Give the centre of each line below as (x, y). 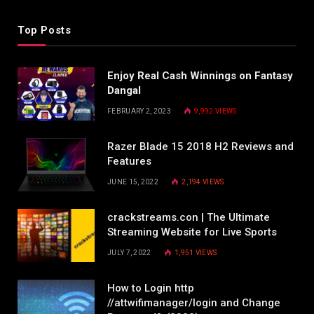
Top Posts (45, 30)
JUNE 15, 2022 (133, 182)
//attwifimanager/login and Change (194, 303)
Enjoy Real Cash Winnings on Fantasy (200, 76)
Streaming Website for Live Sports (192, 232)
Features (129, 162)
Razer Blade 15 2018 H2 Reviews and (200, 147)
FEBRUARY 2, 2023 (139, 111)
